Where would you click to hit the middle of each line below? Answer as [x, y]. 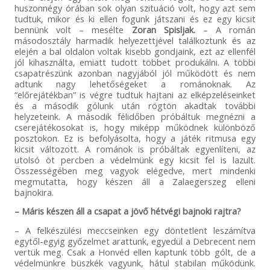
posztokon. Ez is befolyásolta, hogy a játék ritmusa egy [135, 138]
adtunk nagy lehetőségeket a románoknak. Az [135, 84]
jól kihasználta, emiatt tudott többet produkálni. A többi [135, 62]
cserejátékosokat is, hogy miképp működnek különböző [135, 127]
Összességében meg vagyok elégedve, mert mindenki [135, 171]
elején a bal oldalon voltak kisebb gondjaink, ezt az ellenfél [135, 52]
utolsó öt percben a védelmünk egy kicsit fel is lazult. [135, 160]
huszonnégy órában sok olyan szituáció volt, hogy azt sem [135, 8]
